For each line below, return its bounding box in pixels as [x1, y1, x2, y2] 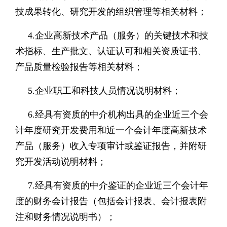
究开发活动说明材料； [15, 156, 106, 167]
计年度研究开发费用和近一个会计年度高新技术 [15, 125, 207, 135]
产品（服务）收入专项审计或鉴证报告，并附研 [15, 140, 207, 151]
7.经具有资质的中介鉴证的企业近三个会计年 [27, 180, 208, 191]
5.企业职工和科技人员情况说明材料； [27, 85, 181, 96]
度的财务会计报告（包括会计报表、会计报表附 [15, 196, 207, 206]
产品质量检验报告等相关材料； [15, 61, 143, 72]
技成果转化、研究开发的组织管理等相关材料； [15, 6, 207, 17]
